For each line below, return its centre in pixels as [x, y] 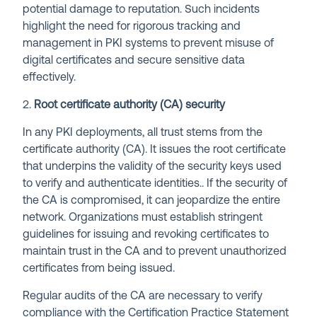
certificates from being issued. [99, 269]
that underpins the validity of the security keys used [152, 167]
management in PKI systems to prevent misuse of [149, 44]
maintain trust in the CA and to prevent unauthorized [155, 252]
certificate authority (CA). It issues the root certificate [155, 150]
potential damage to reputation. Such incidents [142, 10]
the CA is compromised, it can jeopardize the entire [152, 201]
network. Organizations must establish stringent [143, 218]
